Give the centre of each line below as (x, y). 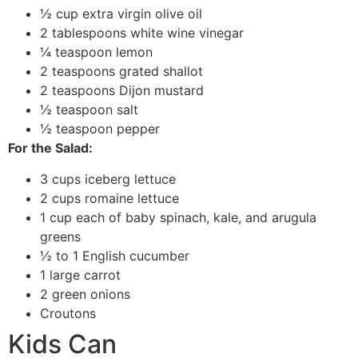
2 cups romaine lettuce (109, 198)
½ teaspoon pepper (100, 129)
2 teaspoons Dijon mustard (122, 91)
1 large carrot (80, 274)
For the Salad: (50, 148)
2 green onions (85, 294)
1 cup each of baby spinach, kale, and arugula (178, 217)
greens (60, 236)
